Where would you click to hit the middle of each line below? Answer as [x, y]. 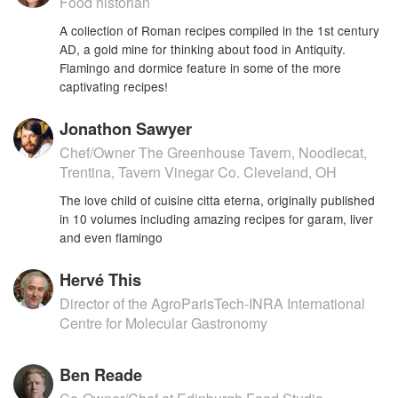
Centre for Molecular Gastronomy [164, 322]
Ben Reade [101, 374]
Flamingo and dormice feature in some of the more [201, 67]
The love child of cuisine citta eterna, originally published [218, 199]
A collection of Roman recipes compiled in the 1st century [220, 30]
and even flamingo [111, 237]
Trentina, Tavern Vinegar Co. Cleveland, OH [199, 171]
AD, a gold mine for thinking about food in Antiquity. [203, 48]
